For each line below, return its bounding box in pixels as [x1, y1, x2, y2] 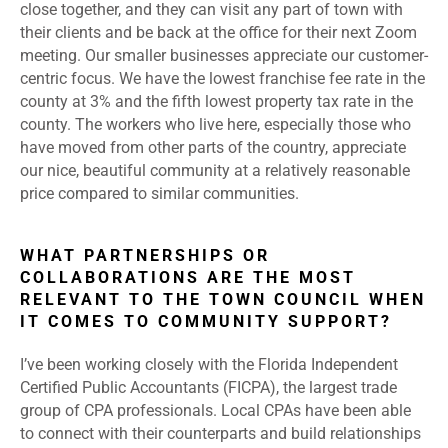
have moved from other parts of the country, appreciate [20, 138, 406, 158]
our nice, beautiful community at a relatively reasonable [20, 161, 410, 181]
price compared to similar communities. [20, 184, 303, 204]
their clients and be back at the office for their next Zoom [20, 23, 417, 43]
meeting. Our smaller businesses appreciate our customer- [20, 46, 428, 66]
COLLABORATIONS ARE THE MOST [20, 268, 356, 288]
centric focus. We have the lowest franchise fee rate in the [20, 69, 425, 89]
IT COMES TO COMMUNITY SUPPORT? [20, 312, 392, 332]
